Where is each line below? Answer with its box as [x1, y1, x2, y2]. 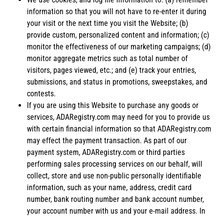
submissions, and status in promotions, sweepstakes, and [27, 77, 207, 87]
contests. [27, 88, 56, 98]
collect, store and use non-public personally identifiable [27, 171, 201, 180]
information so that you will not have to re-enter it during [27, 6, 206, 16]
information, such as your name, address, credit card [27, 182, 192, 192]
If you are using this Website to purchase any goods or [27, 100, 198, 110]
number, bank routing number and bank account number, [27, 194, 204, 204]
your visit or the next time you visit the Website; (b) [27, 18, 188, 28]
